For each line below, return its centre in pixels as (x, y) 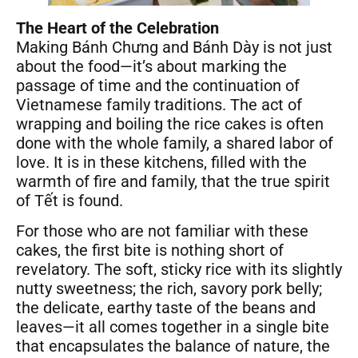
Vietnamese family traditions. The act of (159, 105)
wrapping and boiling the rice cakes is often (170, 124)
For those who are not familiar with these (162, 231)
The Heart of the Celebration (117, 28)
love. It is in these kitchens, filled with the (161, 163)
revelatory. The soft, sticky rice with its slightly (179, 270)
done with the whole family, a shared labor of (175, 143)
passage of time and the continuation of (158, 86)
